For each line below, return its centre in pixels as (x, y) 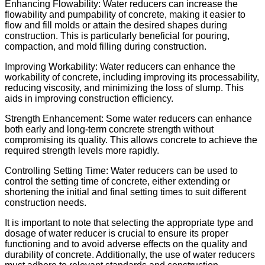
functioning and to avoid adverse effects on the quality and (126, 244)
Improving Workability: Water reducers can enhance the (120, 66)
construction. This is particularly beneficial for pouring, (117, 35)
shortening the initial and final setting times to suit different (125, 192)
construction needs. (46, 202)
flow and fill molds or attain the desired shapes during (116, 25)
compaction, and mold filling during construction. (106, 46)
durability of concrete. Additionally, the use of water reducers (130, 254)
